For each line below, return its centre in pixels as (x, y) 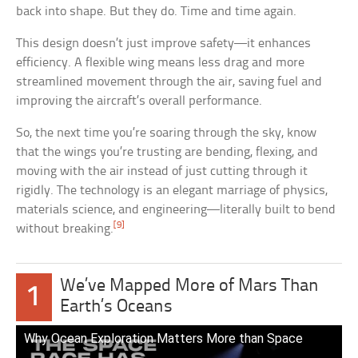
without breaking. (65, 229)
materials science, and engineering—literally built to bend (176, 209)
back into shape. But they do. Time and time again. (157, 11)
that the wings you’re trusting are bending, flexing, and (167, 152)
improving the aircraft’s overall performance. (139, 101)
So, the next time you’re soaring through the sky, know (167, 133)
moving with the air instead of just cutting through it (162, 171)
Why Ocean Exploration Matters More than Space (164, 338)
